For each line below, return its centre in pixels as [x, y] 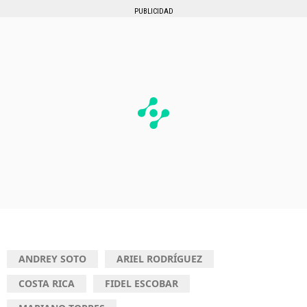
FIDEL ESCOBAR [142, 284]
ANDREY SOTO [52, 259]
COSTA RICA [47, 284]
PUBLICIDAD [153, 12]
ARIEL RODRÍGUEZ [159, 259]
